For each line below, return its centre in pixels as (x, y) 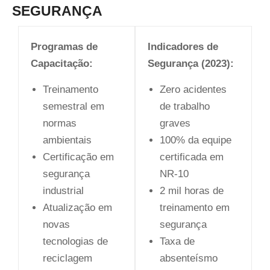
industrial (63, 190)
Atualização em (77, 207)
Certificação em (78, 157)
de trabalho (185, 106)
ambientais (67, 140)
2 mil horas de (192, 190)
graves (175, 123)
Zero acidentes (193, 89)
